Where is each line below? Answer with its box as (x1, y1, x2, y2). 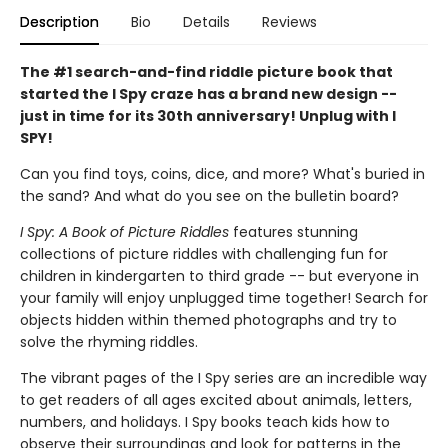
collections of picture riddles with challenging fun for (20, 243, 388, 264)
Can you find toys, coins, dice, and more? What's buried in (20, 163, 425, 184)
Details (183, 11, 230, 32)
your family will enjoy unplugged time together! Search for (20, 287, 428, 308)
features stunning (229, 221, 358, 242)
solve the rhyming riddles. (20, 331, 198, 352)
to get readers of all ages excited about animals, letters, (20, 389, 412, 410)
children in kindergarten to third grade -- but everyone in (20, 265, 419, 286)
